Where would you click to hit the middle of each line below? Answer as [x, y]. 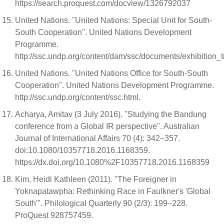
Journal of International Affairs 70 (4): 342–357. [97, 138]
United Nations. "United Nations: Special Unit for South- [113, 20]
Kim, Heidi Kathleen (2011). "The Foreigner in [96, 179]
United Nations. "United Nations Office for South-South [111, 73]
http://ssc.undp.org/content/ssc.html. [79, 97]
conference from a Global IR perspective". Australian [107, 126]
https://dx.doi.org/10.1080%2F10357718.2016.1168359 [112, 162]
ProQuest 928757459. [55, 215]
